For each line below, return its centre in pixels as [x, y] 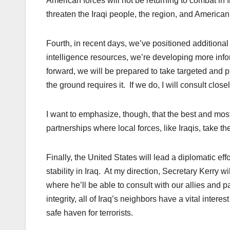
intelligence [68, 57]
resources [108, 57]
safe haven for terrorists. [90, 213]
